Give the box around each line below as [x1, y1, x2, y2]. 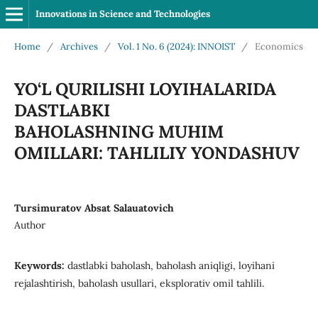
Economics [254, 40, 303, 53]
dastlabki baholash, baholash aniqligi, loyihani [67, 258, 275, 272]
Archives [60, 40, 98, 53]
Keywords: [13, 258, 67, 272]
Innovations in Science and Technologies [35, 8, 210, 20]
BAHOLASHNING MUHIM [13, 120, 224, 143]
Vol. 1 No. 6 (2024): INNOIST [117, 40, 235, 53]
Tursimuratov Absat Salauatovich [13, 201, 174, 214]
